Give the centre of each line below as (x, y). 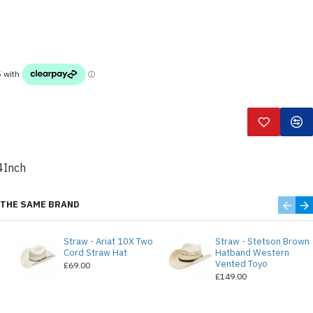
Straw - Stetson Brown (262, 241)
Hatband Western (252, 253)
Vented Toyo (241, 264)
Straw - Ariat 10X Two (108, 241)
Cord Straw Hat (95, 253)
